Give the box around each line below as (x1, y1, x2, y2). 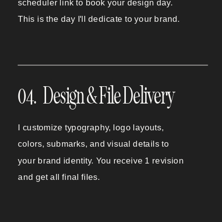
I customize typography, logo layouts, (18, 122, 164, 132)
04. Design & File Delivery (18, 81, 178, 111)
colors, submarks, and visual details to (18, 139, 169, 149)
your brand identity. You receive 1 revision (18, 156, 184, 166)
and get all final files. (18, 172, 100, 182)
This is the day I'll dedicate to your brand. (18, 14, 180, 24)
